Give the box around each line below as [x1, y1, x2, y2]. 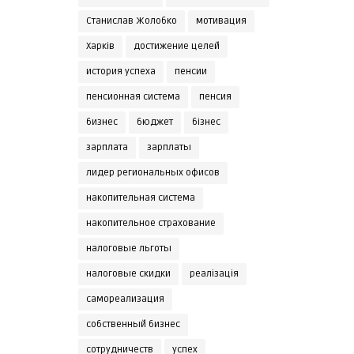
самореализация [85, 292, 164, 305]
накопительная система [85, 191, 195, 204]
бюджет [136, 115, 173, 128]
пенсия [198, 90, 232, 103]
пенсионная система [85, 90, 180, 103]
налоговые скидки [85, 267, 171, 280]
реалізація [189, 267, 239, 280]
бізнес [191, 115, 220, 128]
